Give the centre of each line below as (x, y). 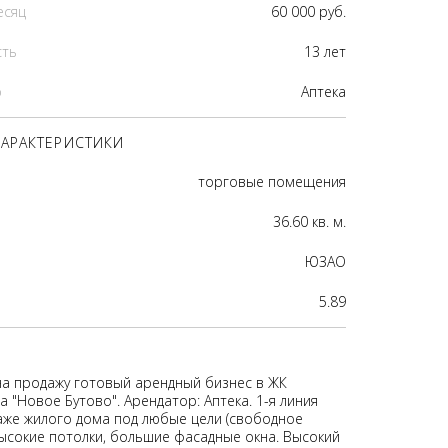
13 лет (325, 51)
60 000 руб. (308, 11)
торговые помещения (272, 181)
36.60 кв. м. (309, 221)
